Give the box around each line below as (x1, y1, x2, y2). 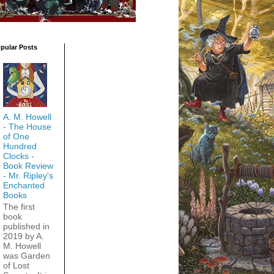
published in (2, 221, 50, 232)
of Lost (2, 261, 29, 271)
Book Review (2, 161, 53, 171)
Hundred (2, 141, 37, 152)
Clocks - (2, 151, 34, 161)
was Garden (2, 251, 50, 261)
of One (2, 131, 29, 142)
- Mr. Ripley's (2, 171, 53, 181)
